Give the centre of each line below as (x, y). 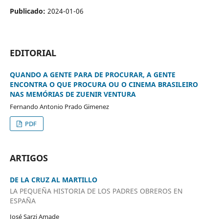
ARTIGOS (29, 158)
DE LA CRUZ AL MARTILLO (53, 179)
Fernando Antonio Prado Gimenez (59, 106)
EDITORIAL (33, 53)
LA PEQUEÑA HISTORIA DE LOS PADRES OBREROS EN (96, 191)
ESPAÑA (22, 201)
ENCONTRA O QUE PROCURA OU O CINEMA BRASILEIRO (104, 84)
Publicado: (28, 11)
